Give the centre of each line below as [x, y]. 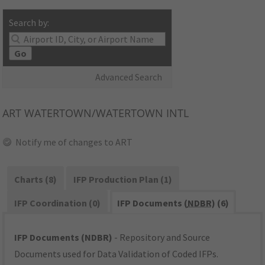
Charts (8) [36, 180]
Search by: [29, 23]
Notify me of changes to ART [74, 142]
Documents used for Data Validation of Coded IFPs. [117, 254]
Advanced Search [129, 77]
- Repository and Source [161, 237]
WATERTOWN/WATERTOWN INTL [105, 113]
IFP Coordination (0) [58, 203]
